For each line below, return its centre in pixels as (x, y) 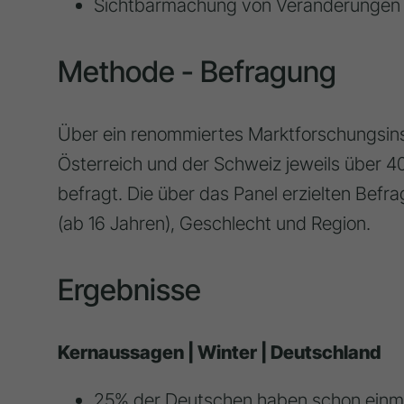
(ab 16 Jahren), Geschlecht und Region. (214, 224)
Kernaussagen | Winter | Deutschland (219, 353)
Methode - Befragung (197, 72)
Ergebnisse (129, 290)
